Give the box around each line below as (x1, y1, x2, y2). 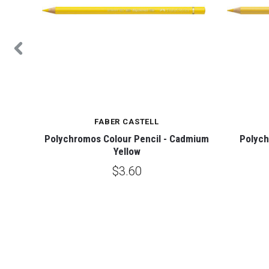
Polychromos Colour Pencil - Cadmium (44, 133, 209, 145)
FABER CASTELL (94, 117, 159, 127)
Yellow (113, 145, 141, 158)
